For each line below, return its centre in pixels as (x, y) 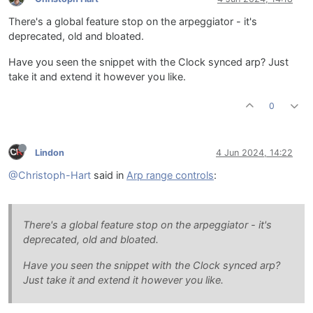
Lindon (50, 152)
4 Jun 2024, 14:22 (254, 152)
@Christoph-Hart (50, 176)
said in (109, 176)
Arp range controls (170, 176)
